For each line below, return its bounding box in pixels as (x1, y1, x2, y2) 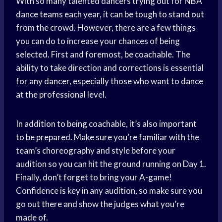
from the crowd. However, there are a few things (16, 22, 196, 33)
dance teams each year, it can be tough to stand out (16, 9, 204, 20)
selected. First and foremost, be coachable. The (16, 49, 190, 60)
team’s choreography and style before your (16, 145, 175, 156)
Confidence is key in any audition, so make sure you (16, 185, 202, 196)
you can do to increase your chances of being (16, 36, 180, 47)
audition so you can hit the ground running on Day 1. (16, 159, 206, 169)
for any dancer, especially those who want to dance (16, 76, 203, 87)
